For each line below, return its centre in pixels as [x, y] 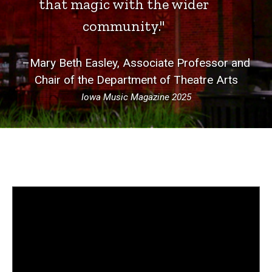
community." [124, 25]
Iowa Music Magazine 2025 [136, 97]
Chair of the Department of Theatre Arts [136, 80]
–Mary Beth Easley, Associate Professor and [136, 63]
